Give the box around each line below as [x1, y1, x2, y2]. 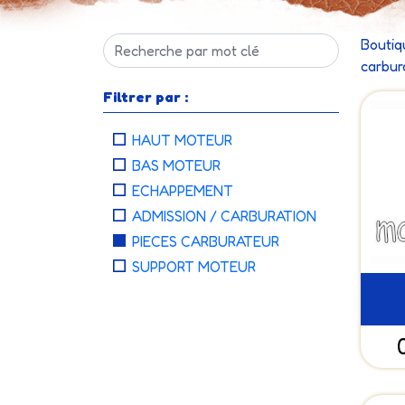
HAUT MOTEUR [132, 131, 232, 149]
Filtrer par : [103, 88, 188, 106]
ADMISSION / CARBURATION [132, 207, 316, 225]
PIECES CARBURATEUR [132, 232, 279, 250]
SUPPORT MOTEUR [132, 258, 256, 276]
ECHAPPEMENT [132, 182, 233, 200]
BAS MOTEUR [132, 156, 221, 174]
